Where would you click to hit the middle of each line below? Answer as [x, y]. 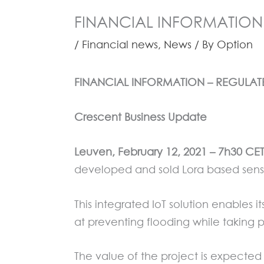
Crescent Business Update [141, 117]
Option [235, 45]
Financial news [120, 45]
